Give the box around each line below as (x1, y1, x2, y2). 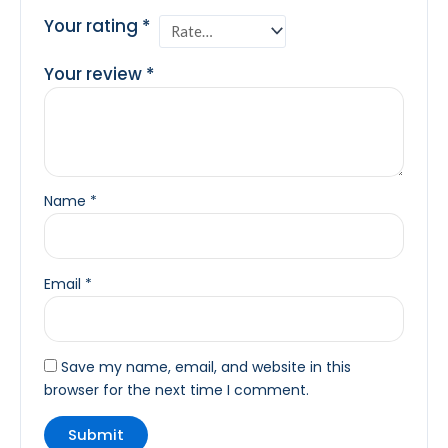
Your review (44, 62, 147, 87)
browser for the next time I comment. (44, 380, 310, 401)
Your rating (44, 13, 143, 38)
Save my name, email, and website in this (61, 357, 352, 378)
